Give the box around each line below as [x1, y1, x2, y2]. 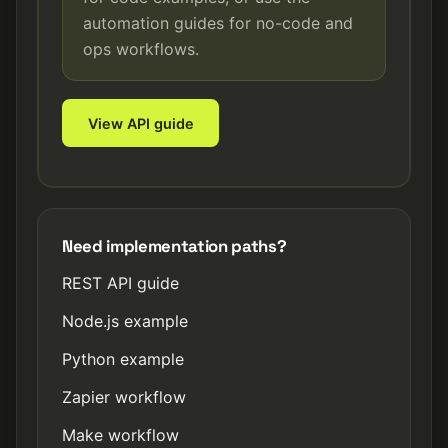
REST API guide [62, 273, 179, 293]
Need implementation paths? [62, 235, 287, 257]
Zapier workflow [62, 387, 186, 407]
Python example [62, 349, 184, 369]
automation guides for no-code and [83, 13, 353, 33]
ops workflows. [83, 39, 199, 59]
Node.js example [62, 311, 188, 331]
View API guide [87, 114, 194, 132]
